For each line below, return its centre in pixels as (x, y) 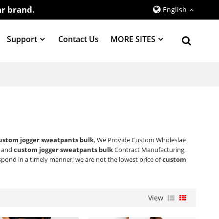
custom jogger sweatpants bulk (64, 150)
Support (22, 39)
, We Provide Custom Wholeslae (140, 140)
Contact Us (79, 39)
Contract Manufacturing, (150, 150)
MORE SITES (133, 39)
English (175, 10)
